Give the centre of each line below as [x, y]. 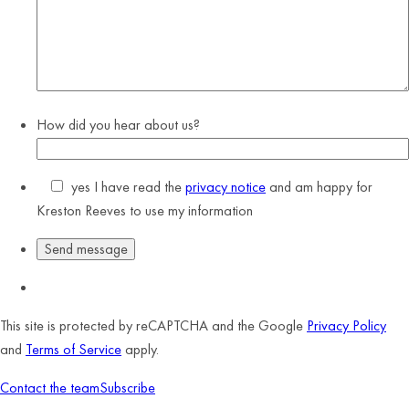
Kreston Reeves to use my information [145, 210]
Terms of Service [73, 349]
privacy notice [225, 187]
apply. [140, 349]
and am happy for [319, 187]
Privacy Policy [346, 325]
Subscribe [127, 388]
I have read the [138, 187]
